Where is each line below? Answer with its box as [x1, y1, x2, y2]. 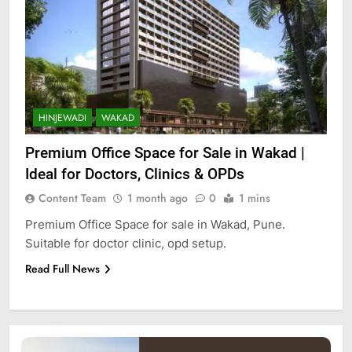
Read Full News [25, 260, 100, 277]
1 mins [239, 189, 270, 206]
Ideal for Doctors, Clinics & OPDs [25, 164, 244, 183]
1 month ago [127, 189, 188, 206]
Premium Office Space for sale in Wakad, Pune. [25, 216, 285, 232]
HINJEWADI [38, 110, 86, 125]
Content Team [38, 189, 106, 206]
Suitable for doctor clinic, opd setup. [25, 235, 226, 251]
